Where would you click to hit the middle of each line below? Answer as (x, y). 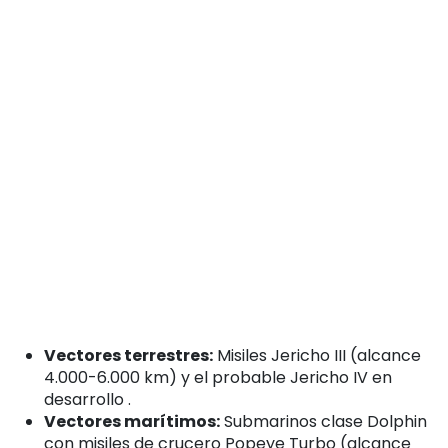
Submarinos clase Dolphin (323, 421)
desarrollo (86, 399)
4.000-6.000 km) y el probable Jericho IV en (218, 377)
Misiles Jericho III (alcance (317, 355)
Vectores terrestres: (128, 355)
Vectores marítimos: (132, 421)
